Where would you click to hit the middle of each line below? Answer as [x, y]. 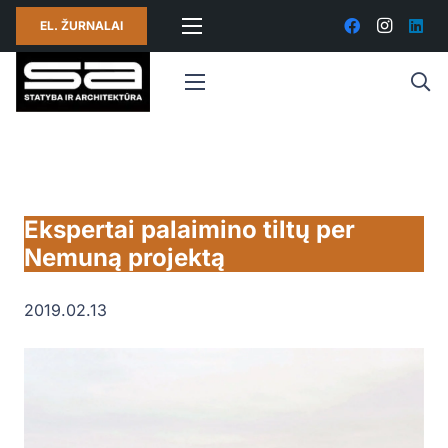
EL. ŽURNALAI [81, 25]
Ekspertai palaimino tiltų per [189, 229]
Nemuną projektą [124, 257]
